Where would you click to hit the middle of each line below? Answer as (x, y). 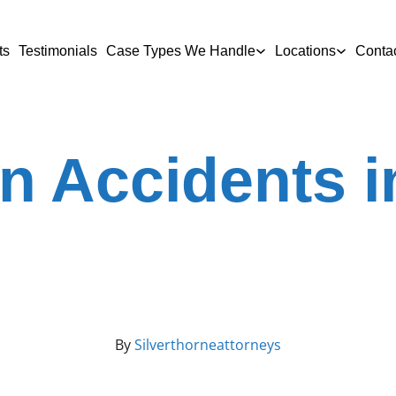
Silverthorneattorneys (206, 345)
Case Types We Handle (180, 50)
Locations (305, 50)
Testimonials (57, 50)
